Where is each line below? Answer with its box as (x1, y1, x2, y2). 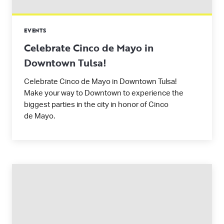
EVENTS (24, 26, 46, 34)
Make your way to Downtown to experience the (24, 89, 183, 97)
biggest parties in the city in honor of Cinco (24, 101, 168, 108)
